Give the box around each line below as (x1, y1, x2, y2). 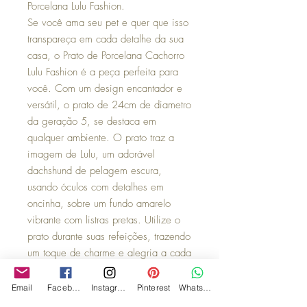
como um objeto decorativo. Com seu (27, 278, 190, 293)
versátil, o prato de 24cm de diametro (27, 97, 191, 112)
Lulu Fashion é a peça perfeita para (27, 64, 178, 79)
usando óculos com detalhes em (27, 180, 164, 194)
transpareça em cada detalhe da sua (27, 32, 184, 46)
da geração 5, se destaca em (27, 114, 156, 128)
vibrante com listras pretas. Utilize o (27, 212, 180, 227)
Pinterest (136, 282, 171, 293)
